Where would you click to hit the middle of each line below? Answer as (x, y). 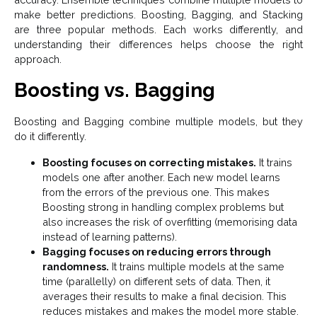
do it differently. (50, 137)
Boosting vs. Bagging (115, 91)
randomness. (76, 267)
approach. (38, 59)
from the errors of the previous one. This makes (156, 192)
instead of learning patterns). (110, 237)
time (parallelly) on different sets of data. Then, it (156, 282)
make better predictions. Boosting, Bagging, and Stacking (158, 15)
